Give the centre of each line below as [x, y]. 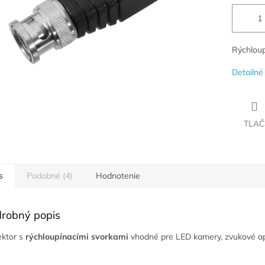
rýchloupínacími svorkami [77, 237]
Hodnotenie [118, 176]
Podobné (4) [49, 176]
